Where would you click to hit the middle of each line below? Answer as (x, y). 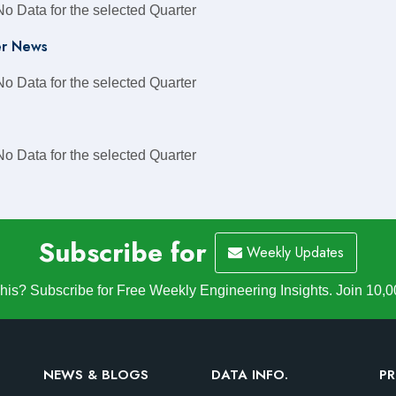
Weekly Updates (293, 253)
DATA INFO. (250, 375)
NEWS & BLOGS (96, 375)
